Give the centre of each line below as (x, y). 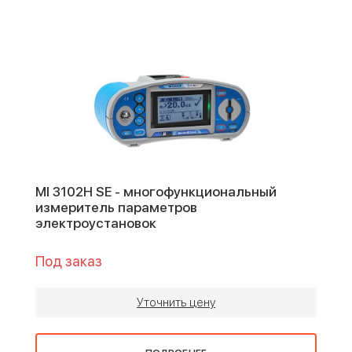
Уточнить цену (176, 303)
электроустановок (96, 224)
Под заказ (69, 262)
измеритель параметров (116, 208)
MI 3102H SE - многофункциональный (156, 192)
